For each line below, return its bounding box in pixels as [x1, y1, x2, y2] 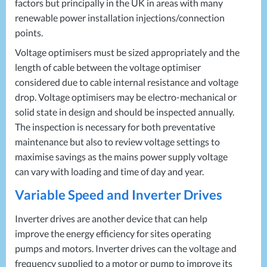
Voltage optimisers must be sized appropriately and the [15, 46, 240, 58]
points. [15, 27, 43, 38]
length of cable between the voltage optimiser [15, 61, 201, 73]
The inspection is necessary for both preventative [15, 121, 215, 132]
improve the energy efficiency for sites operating [15, 228, 211, 239]
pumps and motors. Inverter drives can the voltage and [15, 243, 237, 254]
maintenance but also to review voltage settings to [15, 136, 220, 147]
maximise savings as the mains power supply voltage [15, 151, 228, 162]
